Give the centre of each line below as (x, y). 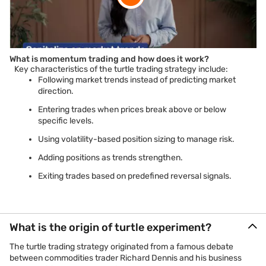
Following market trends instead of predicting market (137, 80)
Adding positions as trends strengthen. (110, 158)
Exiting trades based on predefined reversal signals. (135, 176)
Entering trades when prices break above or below (132, 110)
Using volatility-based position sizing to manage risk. (136, 139)
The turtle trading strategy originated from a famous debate (121, 247)
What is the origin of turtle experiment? (110, 227)
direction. (56, 91)
